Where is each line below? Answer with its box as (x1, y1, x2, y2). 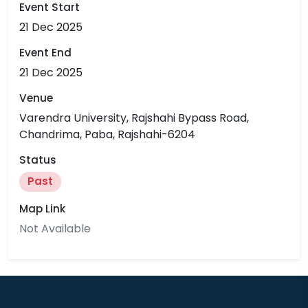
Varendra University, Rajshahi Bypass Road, (19, 109, 249, 126)
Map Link (19, 201, 65, 217)
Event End (19, 45, 71, 60)
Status (19, 152, 56, 167)
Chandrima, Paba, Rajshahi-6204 (19, 126, 195, 142)
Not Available (19, 221, 91, 237)
